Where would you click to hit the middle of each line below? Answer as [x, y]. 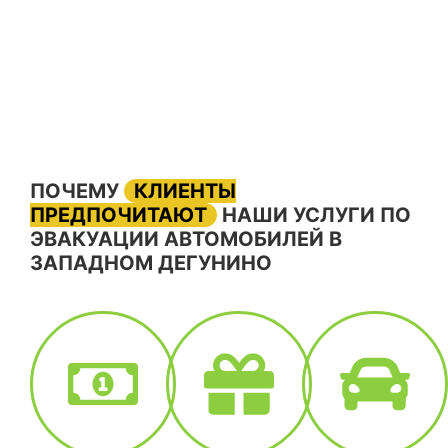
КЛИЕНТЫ [185, 191]
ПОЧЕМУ [77, 191]
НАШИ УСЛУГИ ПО [314, 215]
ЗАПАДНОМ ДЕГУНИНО [151, 263]
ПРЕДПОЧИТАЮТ [118, 215]
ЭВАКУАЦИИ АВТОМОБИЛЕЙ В [186, 239]
